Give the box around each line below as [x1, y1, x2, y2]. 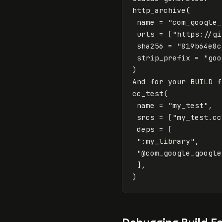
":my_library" [137, 136, 195, 146]
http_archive [132, 5, 186, 15]
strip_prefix [137, 53, 190, 63]
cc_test [132, 89, 164, 99]
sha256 [137, 41, 164, 51]
